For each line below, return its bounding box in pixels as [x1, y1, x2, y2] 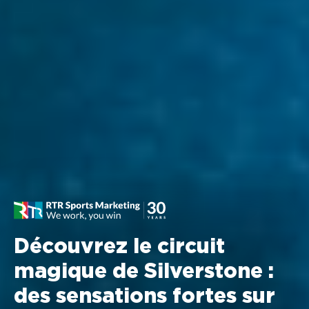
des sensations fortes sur [14, 286, 275, 307]
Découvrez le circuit [14, 237, 225, 257]
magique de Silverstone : [14, 261, 274, 282]
